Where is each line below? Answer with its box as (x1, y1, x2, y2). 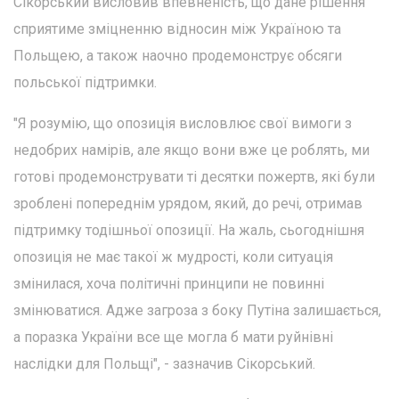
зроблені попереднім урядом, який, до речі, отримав (13, 195, 362, 213)
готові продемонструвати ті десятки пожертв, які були (13, 168, 375, 186)
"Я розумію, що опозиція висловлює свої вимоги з (13, 115, 352, 133)
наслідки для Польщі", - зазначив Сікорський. (13, 355, 315, 373)
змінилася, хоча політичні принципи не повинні (13, 275, 324, 293)
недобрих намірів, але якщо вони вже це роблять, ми (13, 142, 370, 159)
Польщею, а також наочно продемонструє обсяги (13, 47, 342, 65)
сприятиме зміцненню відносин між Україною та (13, 20, 341, 38)
